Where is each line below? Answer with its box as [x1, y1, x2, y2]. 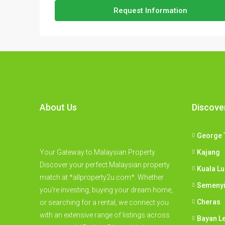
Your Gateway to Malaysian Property [40, 148, 155, 156]
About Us [40, 101, 77, 113]
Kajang [196, 148, 220, 156]
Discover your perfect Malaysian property [40, 160, 170, 169]
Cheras [196, 197, 220, 206]
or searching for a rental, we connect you [40, 198, 169, 206]
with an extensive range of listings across [40, 210, 170, 219]
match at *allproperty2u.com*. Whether [40, 173, 164, 181]
